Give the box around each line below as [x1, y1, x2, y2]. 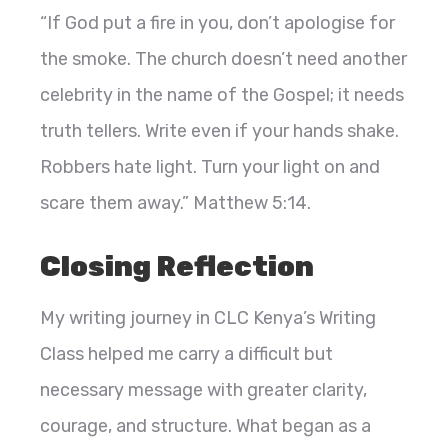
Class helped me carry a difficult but [40, 343, 333, 366]
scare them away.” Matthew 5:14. [40, 192, 311, 215]
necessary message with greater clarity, [40, 379, 367, 402]
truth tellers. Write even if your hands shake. [40, 120, 399, 143]
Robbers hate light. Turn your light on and [40, 156, 380, 179]
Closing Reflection [40, 250, 314, 284]
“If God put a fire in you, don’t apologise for [40, 12, 395, 35]
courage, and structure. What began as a [40, 415, 371, 438]
